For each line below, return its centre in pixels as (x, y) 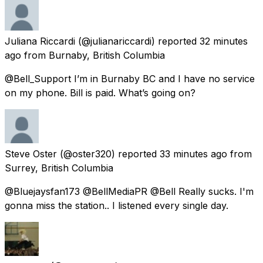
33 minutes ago (193, 154)
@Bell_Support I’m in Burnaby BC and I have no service (130, 78)
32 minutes (224, 41)
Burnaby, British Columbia (107, 55)
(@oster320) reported (108, 154)
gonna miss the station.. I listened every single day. (117, 205)
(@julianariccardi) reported (137, 41)
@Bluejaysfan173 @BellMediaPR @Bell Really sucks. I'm (129, 191)
